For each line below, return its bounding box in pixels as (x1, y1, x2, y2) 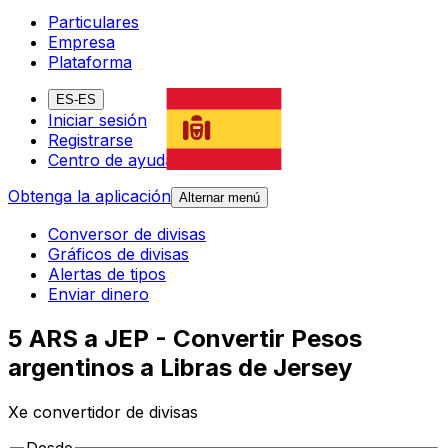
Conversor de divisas (48, 224, 206, 245)
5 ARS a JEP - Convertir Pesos (8, 324, 362, 354)
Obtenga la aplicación (8, 186, 171, 207)
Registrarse (48, 130, 133, 151)
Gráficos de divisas (48, 244, 189, 265)
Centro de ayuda (48, 150, 174, 171)
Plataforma (48, 52, 132, 73)
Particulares (48, 12, 139, 33)
